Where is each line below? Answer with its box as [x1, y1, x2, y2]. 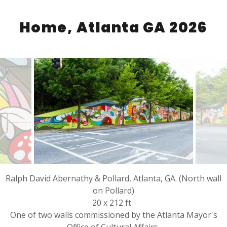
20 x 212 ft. [92, 197, 135, 208]
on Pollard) [93, 184, 134, 196]
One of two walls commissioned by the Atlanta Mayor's [10, 209, 217, 220]
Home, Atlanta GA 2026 [19, 17, 208, 37]
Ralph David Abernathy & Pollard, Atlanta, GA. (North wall [6, 172, 221, 184]
